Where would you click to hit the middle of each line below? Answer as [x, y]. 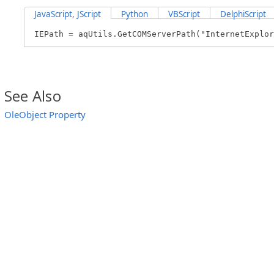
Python [135, 14]
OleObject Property [45, 114]
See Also [33, 95]
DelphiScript [243, 14]
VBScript [184, 14]
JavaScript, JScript [68, 14]
